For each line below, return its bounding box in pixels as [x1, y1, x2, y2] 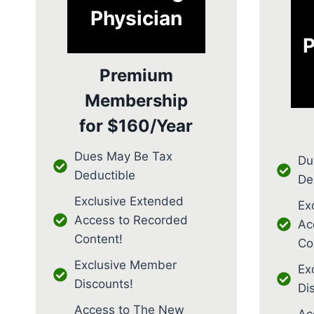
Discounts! [74, 276, 133, 291]
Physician [90, 6, 182, 30]
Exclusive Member [74, 257, 177, 272]
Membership [84, 90, 188, 111]
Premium [99, 64, 173, 86]
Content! [74, 231, 123, 246]
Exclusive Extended [74, 193, 184, 208]
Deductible [74, 168, 135, 182]
